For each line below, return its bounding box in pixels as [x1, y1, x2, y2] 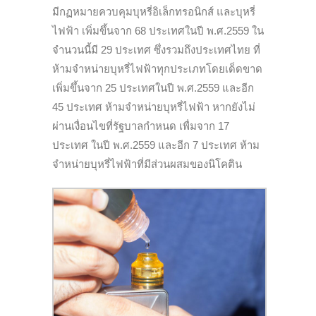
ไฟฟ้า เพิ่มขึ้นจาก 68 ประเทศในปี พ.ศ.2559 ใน [52, 25, 264, 37]
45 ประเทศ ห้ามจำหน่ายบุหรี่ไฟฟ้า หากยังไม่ [52, 101, 255, 114]
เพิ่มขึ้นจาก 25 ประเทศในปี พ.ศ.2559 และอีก [52, 82, 254, 95]
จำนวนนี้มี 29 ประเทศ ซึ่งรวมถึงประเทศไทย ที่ [52, 44, 260, 56]
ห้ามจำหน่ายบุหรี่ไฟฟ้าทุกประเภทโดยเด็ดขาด [52, 63, 262, 75]
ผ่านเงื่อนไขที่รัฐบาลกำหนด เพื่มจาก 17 [52, 120, 229, 133]
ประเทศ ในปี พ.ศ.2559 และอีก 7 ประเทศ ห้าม [52, 139, 260, 152]
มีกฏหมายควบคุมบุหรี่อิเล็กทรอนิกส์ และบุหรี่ [52, 6, 255, 18]
